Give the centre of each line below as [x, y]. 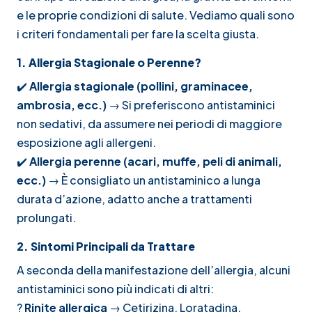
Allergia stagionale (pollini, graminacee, [141, 86]
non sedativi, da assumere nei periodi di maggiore [149, 123]
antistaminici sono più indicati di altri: [115, 288]
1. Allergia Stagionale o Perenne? [109, 62]
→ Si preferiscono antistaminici [191, 104]
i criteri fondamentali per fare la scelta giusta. [138, 33]
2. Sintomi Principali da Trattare [106, 246]
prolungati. [46, 217]
